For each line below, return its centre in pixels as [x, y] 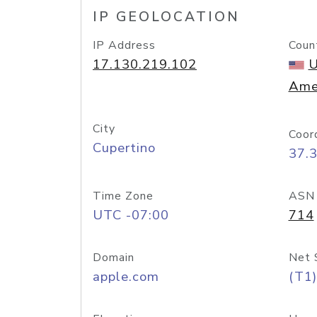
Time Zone [123, 196]
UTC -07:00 [131, 215]
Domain [114, 258]
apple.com [126, 277]
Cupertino [124, 148]
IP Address [124, 45]
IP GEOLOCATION [166, 17]
